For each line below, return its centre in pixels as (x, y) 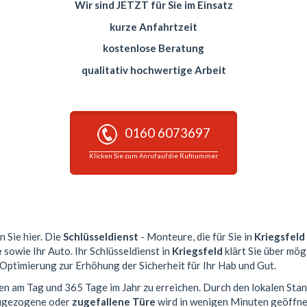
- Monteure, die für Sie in (196, 237)
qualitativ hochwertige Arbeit (153, 70)
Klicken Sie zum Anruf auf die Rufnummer (153, 156)
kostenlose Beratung (153, 48)
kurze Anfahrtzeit (153, 26)
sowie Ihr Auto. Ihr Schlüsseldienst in (87, 251)
